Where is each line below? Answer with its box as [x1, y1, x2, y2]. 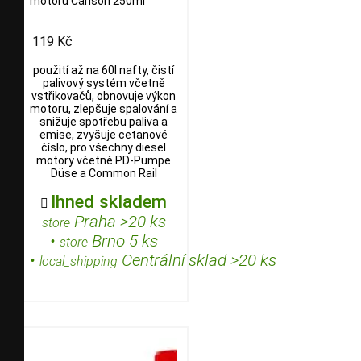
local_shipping [39, 254, 118, 270]
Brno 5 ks [87, 231, 158, 251]
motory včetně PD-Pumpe [36, 154, 171, 168]
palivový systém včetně [42, 77, 165, 90]
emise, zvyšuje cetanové [39, 128, 168, 142]
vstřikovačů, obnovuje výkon [31, 89, 176, 103]
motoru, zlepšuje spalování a [30, 102, 177, 116]
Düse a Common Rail [50, 167, 157, 180]
